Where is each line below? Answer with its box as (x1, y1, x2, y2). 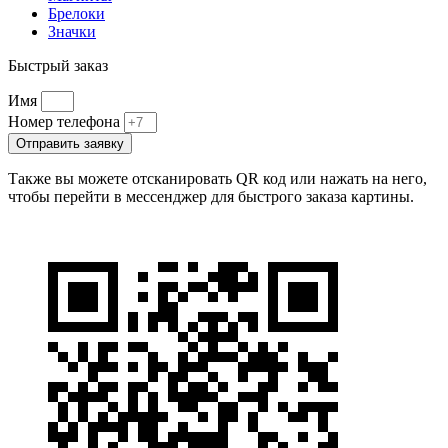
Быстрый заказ (8, 56, 108, 74)
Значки (48, 22, 96, 40)
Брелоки (48, 4, 105, 22)
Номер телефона (8, 112, 124, 130)
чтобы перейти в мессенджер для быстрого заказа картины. (8, 187, 414, 205)
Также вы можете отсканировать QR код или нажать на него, (8, 169, 427, 187)
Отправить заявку (16, 135, 124, 151)
